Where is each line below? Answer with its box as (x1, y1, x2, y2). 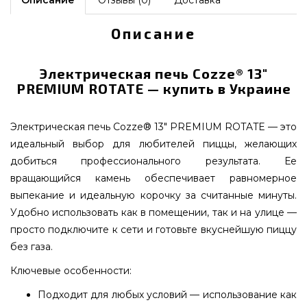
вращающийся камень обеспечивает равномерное (10, 171, 297, 184)
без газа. (10, 240, 53, 253)
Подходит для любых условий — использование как (38, 288, 297, 301)
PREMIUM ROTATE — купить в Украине (16, 79, 291, 97)
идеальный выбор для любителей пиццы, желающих (10, 137, 297, 150)
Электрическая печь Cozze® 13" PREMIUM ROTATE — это (10, 120, 297, 133)
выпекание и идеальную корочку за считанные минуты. (10, 188, 297, 201)
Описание (111, 24, 196, 42)
